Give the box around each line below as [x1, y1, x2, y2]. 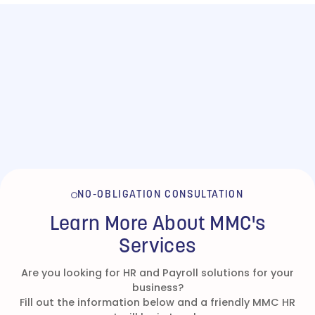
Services [119, 236, 196, 257]
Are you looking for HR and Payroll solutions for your [21, 265, 294, 280]
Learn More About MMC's [49, 214, 266, 235]
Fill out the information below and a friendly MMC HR [20, 295, 295, 309]
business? [131, 280, 184, 295]
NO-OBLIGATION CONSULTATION [77, 189, 244, 200]
